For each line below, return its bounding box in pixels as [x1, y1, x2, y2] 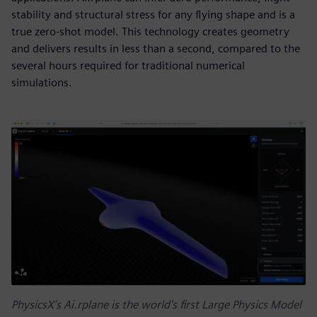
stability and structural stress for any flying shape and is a [11, 8, 295, 22]
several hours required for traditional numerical [11, 59, 245, 73]
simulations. [11, 76, 72, 90]
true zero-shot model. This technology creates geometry [11, 25, 289, 39]
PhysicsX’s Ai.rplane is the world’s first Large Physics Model [11, 298, 301, 312]
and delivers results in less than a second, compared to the [11, 42, 300, 56]
